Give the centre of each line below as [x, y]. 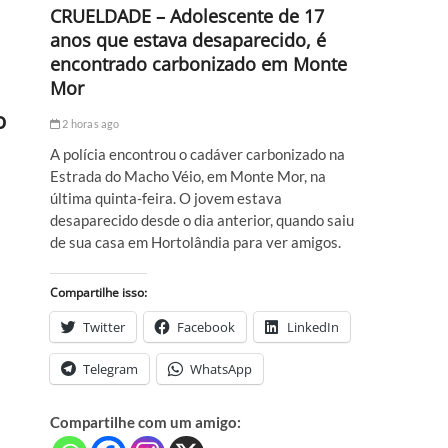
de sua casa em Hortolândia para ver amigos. [195, 242]
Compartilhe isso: [98, 293]
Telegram [110, 369]
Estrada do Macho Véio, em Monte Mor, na [188, 176]
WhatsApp [221, 369]
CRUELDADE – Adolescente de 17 [187, 16]
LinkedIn [313, 327]
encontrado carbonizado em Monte [198, 64]
